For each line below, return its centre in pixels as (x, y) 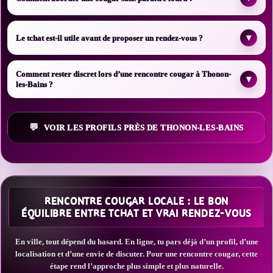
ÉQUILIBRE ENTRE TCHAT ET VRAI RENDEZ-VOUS (136, 213)
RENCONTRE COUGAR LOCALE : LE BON (136, 201)
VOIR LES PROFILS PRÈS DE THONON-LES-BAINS (144, 127)
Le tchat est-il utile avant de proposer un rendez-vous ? (109, 38)
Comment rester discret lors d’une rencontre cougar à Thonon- (123, 74)
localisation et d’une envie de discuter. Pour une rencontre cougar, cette (136, 254)
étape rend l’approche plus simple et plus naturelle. (136, 266)
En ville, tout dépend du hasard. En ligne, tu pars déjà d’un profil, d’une (136, 242)
